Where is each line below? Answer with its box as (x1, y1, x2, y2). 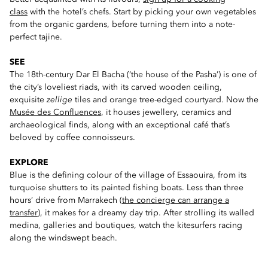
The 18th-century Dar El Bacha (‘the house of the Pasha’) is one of (10, 71, 257, 79)
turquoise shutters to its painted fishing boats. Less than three (10, 184, 243, 192)
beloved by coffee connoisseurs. (10, 133, 135, 142)
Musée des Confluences (10, 108, 101, 117)
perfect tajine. (10, 33, 62, 41)
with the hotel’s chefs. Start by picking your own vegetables (28, 8, 256, 16)
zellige (47, 96, 75, 104)
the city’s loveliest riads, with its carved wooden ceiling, (10, 83, 222, 92)
